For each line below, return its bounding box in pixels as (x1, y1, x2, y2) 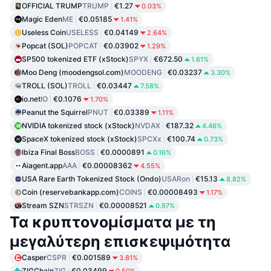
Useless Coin (22, 28, 66, 38)
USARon (162, 174, 190, 184)
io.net (22, 94, 41, 104)
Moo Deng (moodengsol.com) (22, 68, 124, 77)
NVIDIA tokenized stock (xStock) (22, 121, 135, 131)
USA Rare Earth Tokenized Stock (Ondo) (22, 174, 162, 184)
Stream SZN (22, 201, 64, 211)
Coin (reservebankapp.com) (22, 188, 119, 197)
